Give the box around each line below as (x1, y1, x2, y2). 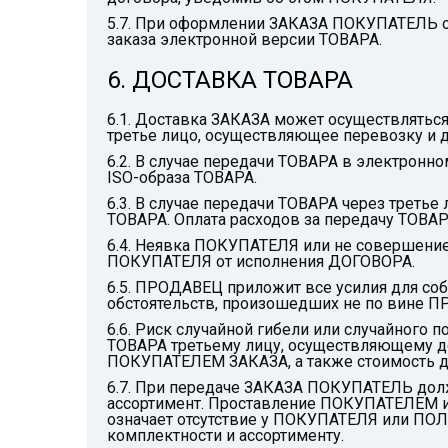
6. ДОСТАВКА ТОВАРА (107, 66, 353, 94)
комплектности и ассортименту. (107, 426, 344, 445)
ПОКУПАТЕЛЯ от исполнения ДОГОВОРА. (107, 252, 415, 271)
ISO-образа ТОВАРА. (107, 168, 257, 187)
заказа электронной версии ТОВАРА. (107, 30, 382, 49)
